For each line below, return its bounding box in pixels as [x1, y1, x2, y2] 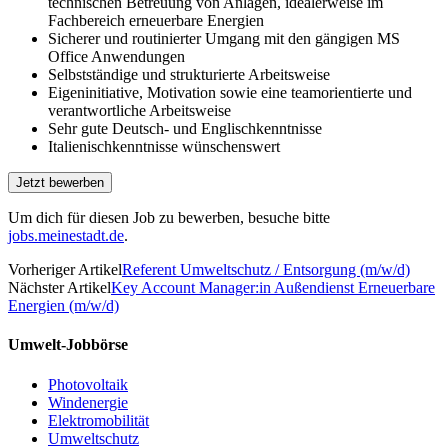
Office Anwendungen [48, 48, 185, 65]
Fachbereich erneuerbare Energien [48, 12, 264, 29]
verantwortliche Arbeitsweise [48, 102, 231, 119]
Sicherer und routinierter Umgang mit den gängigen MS [48, 30, 400, 47]
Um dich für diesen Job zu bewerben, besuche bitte [8, 209, 330, 226]
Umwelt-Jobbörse [8, 336, 128, 354]
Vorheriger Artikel [8, 261, 122, 278]
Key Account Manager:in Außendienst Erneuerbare [111, 279, 435, 296]
